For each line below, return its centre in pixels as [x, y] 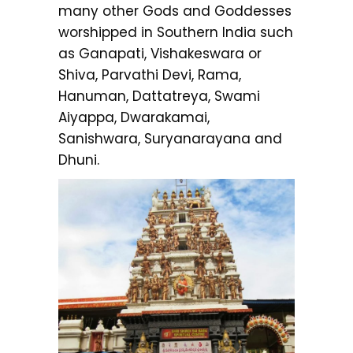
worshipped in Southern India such [176, 32]
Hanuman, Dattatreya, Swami [159, 96]
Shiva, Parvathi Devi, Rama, [150, 74]
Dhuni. [79, 160]
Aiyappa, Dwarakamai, [134, 117]
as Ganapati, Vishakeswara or [160, 53]
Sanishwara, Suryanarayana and [170, 138]
